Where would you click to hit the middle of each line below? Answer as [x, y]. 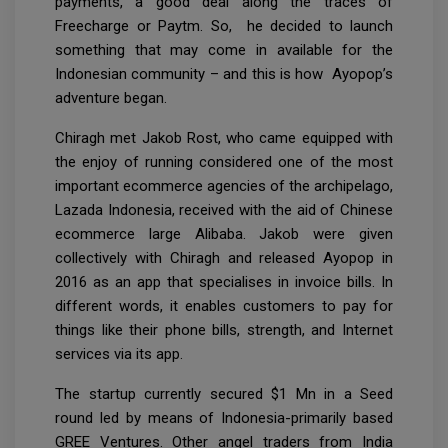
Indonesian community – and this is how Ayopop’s [224, 74]
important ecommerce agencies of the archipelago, [224, 186]
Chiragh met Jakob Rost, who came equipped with [224, 138]
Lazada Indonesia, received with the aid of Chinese [224, 210]
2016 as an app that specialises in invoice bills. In [224, 282]
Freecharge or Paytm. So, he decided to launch [224, 26]
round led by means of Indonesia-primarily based [224, 418]
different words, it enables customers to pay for [224, 306]
